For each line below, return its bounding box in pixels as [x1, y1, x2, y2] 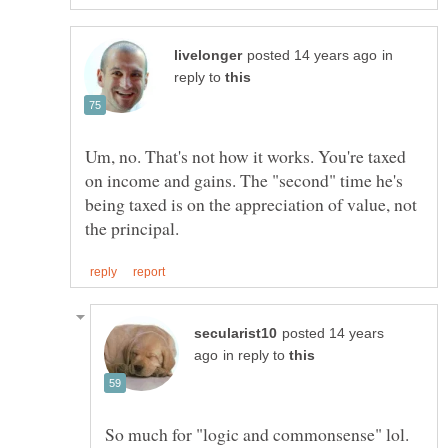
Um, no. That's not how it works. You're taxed [85, 143, 406, 168]
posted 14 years [282, 326, 384, 342]
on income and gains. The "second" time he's [85, 167, 403, 192]
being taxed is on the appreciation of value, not [85, 191, 417, 216]
